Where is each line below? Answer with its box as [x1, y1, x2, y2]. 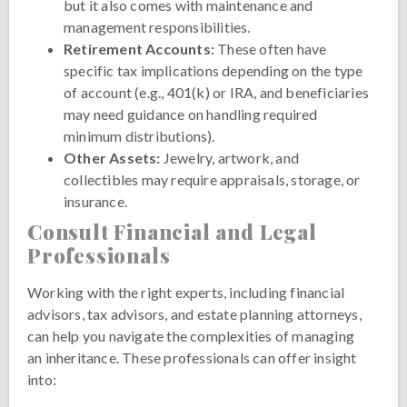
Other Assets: [64, 149, 161, 167]
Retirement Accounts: [64, 40, 214, 58]
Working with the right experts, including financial [27, 283, 345, 302]
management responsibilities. [64, 18, 251, 36]
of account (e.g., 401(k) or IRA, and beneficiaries [64, 84, 370, 102]
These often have [214, 40, 327, 58]
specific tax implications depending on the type [64, 62, 363, 80]
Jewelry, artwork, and [160, 149, 300, 167]
